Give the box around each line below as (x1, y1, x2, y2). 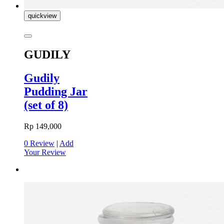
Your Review (24, 147, 66, 156)
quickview (28, 11, 56, 19)
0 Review (24, 138, 54, 147)
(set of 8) (24, 98, 68, 111)
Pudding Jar (24, 84, 87, 98)
